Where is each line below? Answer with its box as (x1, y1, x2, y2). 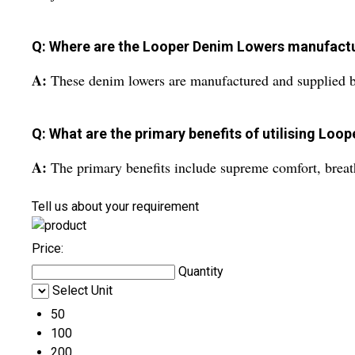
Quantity (178, 263, 223, 279)
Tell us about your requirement (32, 198, 199, 214)
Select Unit (52, 282, 113, 298)
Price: (32, 240, 63, 256)
